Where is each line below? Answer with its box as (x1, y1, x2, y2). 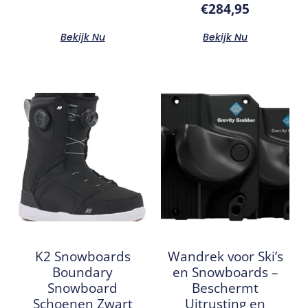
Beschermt (192, 278, 259, 298)
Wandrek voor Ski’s (167, 247, 283, 266)
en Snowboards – (172, 263, 278, 282)
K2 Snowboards (34, 247, 131, 266)
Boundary (52, 263, 113, 282)
